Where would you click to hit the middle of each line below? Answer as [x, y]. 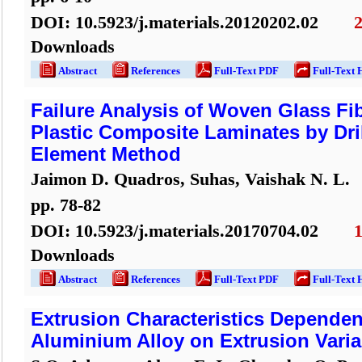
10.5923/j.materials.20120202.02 [197, 22]
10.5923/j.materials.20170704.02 [197, 231]
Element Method [106, 154]
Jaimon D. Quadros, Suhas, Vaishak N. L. [190, 179]
